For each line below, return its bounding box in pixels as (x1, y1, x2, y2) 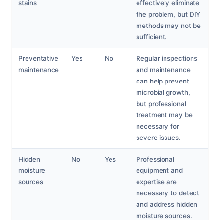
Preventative (18, 55, 59, 63)
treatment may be (136, 111, 192, 119)
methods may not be (136, 22, 201, 30)
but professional (136, 100, 186, 108)
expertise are (136, 178, 177, 186)
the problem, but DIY (136, 10, 201, 19)
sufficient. (136, 33, 167, 41)
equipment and (136, 166, 183, 175)
